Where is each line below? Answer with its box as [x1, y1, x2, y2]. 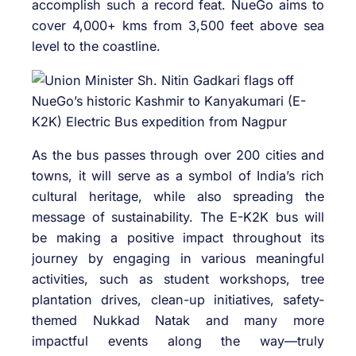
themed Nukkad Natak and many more [32, 311, 324, 328]
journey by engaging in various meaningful [32, 250, 324, 266]
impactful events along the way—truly [32, 332, 324, 349]
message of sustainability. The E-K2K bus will [32, 208, 324, 225]
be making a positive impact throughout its [32, 229, 324, 246]
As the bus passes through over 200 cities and [32, 146, 324, 163]
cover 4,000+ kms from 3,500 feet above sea [32, 17, 324, 34]
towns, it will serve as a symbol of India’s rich [32, 167, 324, 184]
